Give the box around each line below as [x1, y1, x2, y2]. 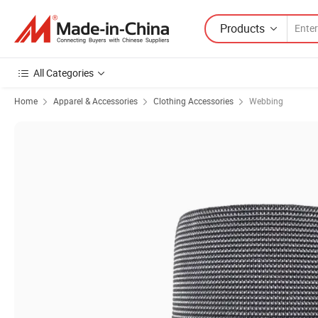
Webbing [249, 95, 283, 106]
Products [220, 20, 265, 36]
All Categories [33, 66, 94, 79]
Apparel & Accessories [53, 95, 138, 106]
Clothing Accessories [153, 95, 234, 106]
